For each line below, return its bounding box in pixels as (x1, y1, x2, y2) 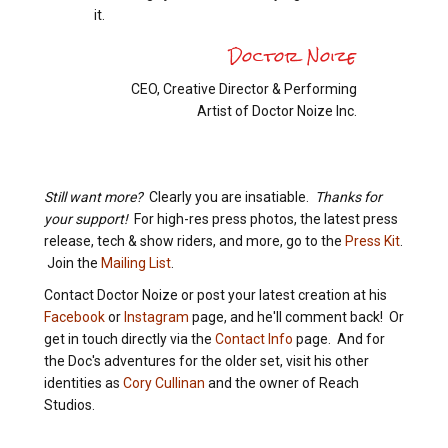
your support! (44, 211, 134, 228)
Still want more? (44, 189, 149, 206)
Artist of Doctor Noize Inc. (197, 103, 357, 120)
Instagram (124, 309, 189, 326)
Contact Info (215, 331, 293, 348)
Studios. (44, 397, 95, 414)
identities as (44, 375, 123, 392)
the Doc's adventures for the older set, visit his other (44, 353, 369, 370)
